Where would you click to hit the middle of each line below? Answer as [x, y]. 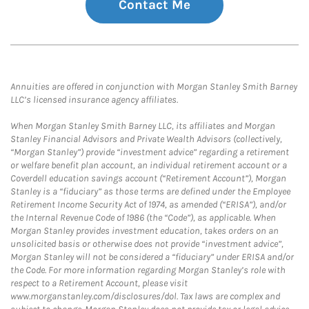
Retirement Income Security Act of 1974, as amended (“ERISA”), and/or [148, 205]
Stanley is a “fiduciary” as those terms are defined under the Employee [150, 191]
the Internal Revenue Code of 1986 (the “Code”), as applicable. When [143, 218]
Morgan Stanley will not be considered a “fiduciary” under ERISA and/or [152, 257]
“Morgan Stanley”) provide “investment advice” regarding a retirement [150, 152]
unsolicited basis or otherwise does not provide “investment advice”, [147, 244]
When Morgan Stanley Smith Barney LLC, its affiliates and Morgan [143, 126]
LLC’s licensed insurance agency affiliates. [94, 100]
